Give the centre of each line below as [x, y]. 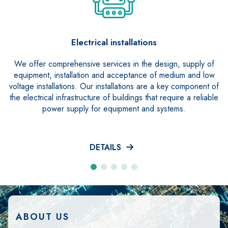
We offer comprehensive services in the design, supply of [114, 64]
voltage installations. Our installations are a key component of [114, 86]
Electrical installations [114, 42]
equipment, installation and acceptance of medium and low [114, 75]
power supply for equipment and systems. [114, 108]
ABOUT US [42, 217]
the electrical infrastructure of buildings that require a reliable [114, 97]
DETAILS [108, 147]
